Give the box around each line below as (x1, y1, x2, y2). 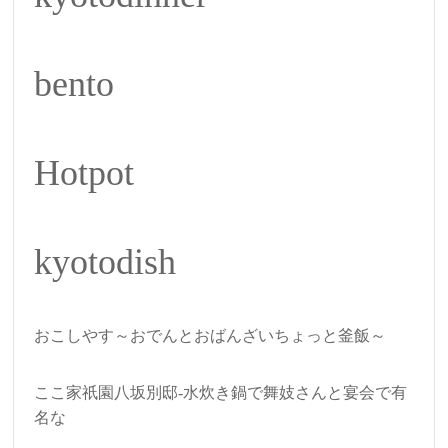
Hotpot (34, 153, 135, 194)
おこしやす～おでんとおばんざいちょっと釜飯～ (34, 327, 387, 345)
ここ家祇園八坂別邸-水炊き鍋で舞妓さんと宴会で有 (34, 384, 408, 402)
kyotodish (34, 242, 177, 283)
